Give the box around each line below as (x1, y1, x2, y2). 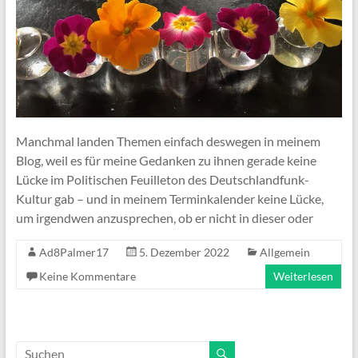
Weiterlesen (273, 268, 334, 283)
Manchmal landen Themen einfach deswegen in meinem (15, 133, 320, 149)
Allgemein (259, 245, 310, 259)
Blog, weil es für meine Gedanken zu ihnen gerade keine (15, 152, 316, 168)
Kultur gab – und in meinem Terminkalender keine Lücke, (15, 190, 324, 206)
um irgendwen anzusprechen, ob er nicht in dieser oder (15, 209, 313, 225)
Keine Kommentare (38, 268, 136, 283)
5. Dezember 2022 (138, 245, 229, 259)
